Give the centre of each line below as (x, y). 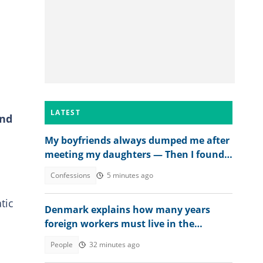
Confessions (70, 175)
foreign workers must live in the (119, 224)
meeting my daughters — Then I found (134, 154)
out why (64, 168)
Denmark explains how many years (127, 210)
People (62, 245)
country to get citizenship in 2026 (122, 238)
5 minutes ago (130, 175)
